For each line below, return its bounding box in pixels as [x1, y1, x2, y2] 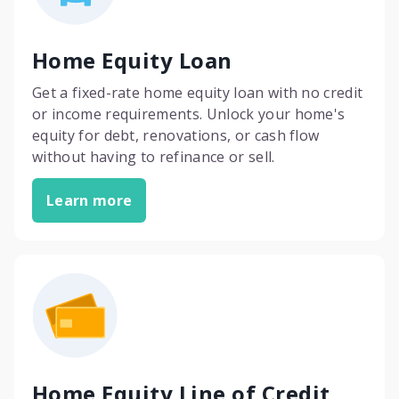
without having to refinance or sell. [32, 147, 275, 167]
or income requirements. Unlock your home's [32, 104, 346, 124]
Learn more [46, 191, 133, 210]
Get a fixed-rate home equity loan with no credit [32, 83, 363, 102]
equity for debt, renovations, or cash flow [32, 126, 320, 145]
